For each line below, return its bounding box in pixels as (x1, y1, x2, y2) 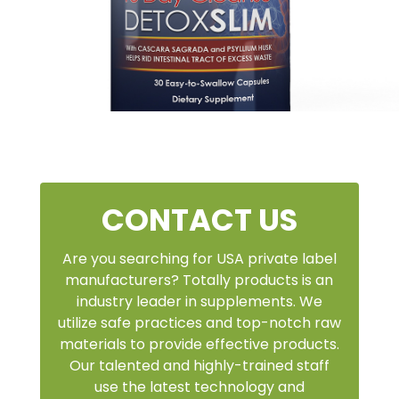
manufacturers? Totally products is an (65, 269, 334, 290)
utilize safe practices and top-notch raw (57, 312, 341, 333)
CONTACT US (101, 198, 297, 241)
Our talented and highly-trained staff (69, 354, 330, 376)
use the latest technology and (94, 376, 305, 397)
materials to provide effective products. (59, 333, 339, 354)
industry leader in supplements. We (76, 290, 322, 312)
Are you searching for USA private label (61, 248, 337, 269)
